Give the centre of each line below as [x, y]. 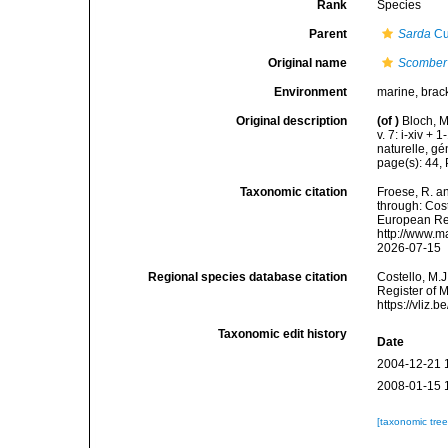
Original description [292, 121]
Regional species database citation [248, 277]
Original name [308, 63]
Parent [328, 34]
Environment [311, 92]
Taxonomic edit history [283, 334]
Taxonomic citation [294, 192]
